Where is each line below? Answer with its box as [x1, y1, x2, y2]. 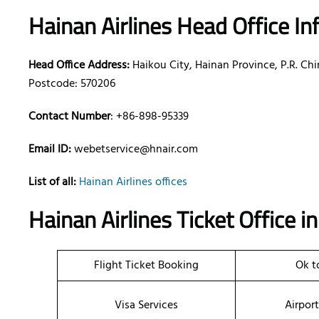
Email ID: [28, 140, 74, 159]
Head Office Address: [28, 56, 130, 75]
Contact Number [28, 108, 110, 127]
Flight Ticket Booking [94, 256, 199, 276]
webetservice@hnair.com [74, 140, 198, 159]
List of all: [28, 173, 76, 192]
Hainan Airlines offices [79, 173, 187, 192]
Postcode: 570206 [28, 75, 115, 94]
